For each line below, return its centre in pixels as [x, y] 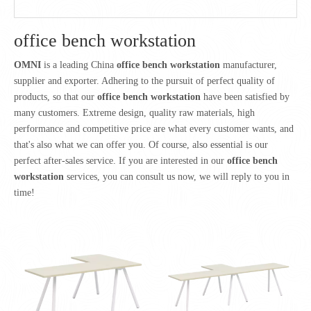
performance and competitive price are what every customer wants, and [154, 128]
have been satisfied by [245, 96]
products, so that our [56, 96]
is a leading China [79, 65]
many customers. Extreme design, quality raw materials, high [134, 112]
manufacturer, [249, 65]
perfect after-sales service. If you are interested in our [120, 160]
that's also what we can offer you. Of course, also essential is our [141, 144]
